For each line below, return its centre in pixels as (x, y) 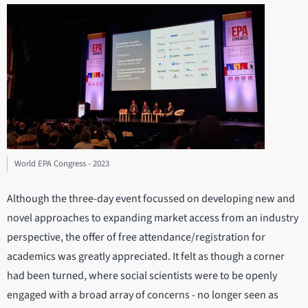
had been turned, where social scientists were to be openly (142, 276)
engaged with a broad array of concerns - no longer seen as (143, 295)
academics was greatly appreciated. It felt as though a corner (146, 257)
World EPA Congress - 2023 (62, 163)
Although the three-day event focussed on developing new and (151, 199)
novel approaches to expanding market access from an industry (153, 218)
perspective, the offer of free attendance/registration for (136, 238)
